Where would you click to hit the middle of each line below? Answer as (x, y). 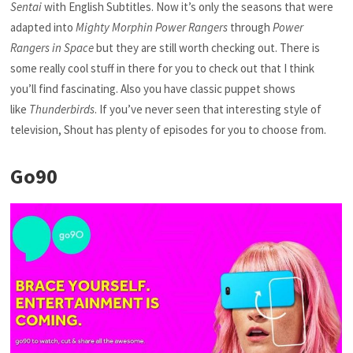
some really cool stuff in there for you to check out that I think (163, 69)
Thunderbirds (62, 110)
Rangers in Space (52, 48)
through (251, 28)
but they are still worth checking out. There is (207, 48)
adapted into (43, 28)
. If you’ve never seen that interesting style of (208, 110)
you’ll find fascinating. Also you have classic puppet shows (153, 89)
